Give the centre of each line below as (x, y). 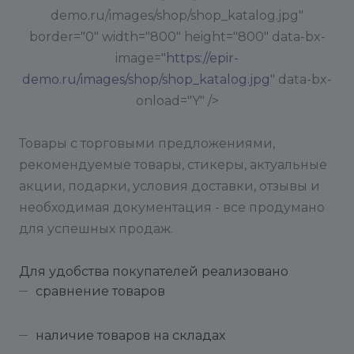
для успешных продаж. (96, 229)
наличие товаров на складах (130, 335)
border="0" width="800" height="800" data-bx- (177, 37)
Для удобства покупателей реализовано (154, 271)
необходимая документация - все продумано (172, 207)
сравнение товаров (100, 291)
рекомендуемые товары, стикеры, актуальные (173, 165)
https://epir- (202, 58)
